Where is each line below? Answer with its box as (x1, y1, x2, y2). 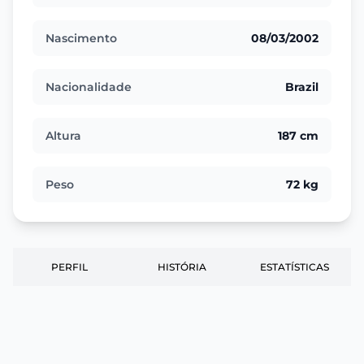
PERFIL (50, 261, 88, 273)
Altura (45, 128, 81, 143)
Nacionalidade (45, 80, 132, 94)
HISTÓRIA (158, 261, 206, 273)
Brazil (285, 80, 318, 94)
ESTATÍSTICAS (260, 261, 330, 273)
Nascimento (45, 31, 117, 45)
